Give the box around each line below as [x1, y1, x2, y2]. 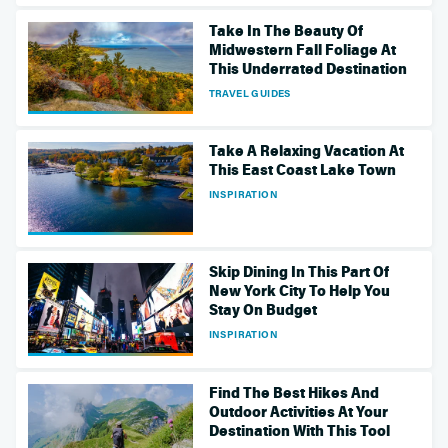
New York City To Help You [208, 282, 390, 300]
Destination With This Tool [208, 421, 390, 440]
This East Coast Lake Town [208, 161, 396, 180]
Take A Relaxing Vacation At [208, 142, 404, 161]
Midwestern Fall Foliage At [208, 40, 396, 59]
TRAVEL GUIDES [208, 85, 291, 100]
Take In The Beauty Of [208, 21, 363, 40]
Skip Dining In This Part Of [208, 263, 389, 281]
